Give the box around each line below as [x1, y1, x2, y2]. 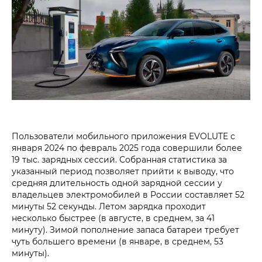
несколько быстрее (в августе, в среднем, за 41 [12, 212, 215, 223]
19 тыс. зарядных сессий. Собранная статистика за [12, 153, 227, 165]
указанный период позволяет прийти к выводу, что [12, 165, 234, 177]
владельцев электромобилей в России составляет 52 [12, 188, 244, 200]
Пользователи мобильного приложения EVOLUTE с [12, 130, 235, 142]
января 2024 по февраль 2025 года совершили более [12, 142, 242, 153]
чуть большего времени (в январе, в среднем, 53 [12, 235, 223, 247]
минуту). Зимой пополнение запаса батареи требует [12, 223, 239, 235]
